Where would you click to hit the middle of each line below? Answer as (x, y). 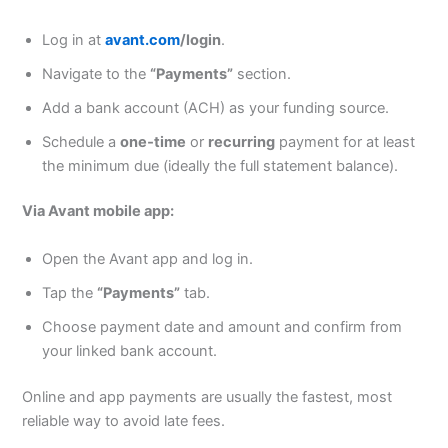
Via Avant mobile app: (98, 211)
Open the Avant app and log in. (148, 258)
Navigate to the (96, 73)
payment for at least (345, 141)
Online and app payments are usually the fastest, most (207, 396)
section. (262, 73)
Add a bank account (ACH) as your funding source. (216, 107)
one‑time (153, 141)
